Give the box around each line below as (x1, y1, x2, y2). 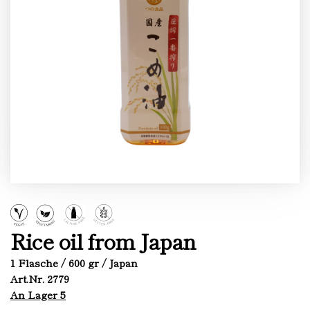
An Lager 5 (10, 287, 66, 302)
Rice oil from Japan (10, 225, 196, 256)
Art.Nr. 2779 (10, 271, 69, 286)
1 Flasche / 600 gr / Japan (10, 255, 138, 270)
